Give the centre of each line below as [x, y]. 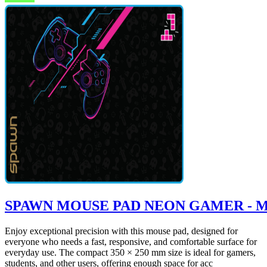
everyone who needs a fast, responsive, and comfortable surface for [131, 242]
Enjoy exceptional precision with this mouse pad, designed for [121, 231]
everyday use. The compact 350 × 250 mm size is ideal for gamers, [130, 253]
